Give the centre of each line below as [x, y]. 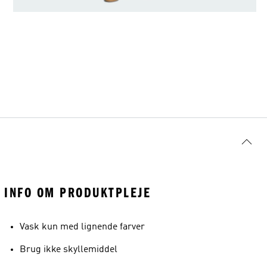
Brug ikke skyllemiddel [69, 250]
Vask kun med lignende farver [82, 227]
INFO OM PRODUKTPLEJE [77, 193]
